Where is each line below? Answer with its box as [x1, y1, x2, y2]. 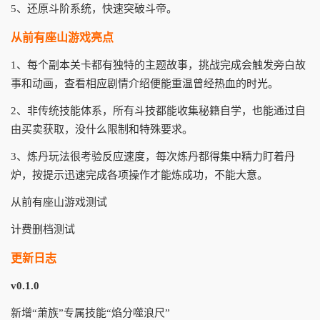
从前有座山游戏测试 [11, 196, 107, 208]
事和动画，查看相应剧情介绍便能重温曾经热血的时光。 [11, 77, 279, 89]
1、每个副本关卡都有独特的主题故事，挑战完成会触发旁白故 [11, 59, 306, 71]
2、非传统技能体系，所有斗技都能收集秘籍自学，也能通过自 [11, 104, 306, 116]
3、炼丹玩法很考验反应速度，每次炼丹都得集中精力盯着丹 [11, 150, 295, 162]
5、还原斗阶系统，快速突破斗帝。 [11, 2, 177, 14]
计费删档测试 [11, 223, 75, 235]
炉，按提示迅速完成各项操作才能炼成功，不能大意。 [11, 169, 268, 181]
